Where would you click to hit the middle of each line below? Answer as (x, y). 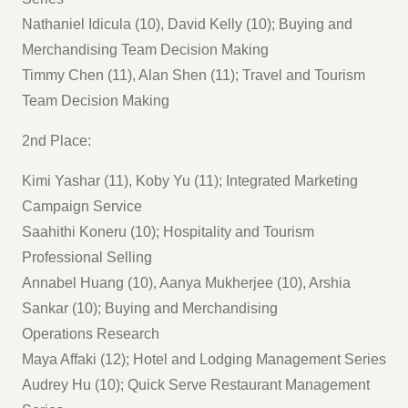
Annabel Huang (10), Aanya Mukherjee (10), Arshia (186, 282)
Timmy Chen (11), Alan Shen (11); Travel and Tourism (194, 75)
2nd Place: (56, 140)
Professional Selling (87, 257)
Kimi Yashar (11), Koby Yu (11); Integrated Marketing (190, 180)
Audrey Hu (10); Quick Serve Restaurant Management (196, 384)
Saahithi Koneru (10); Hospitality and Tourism (168, 231)
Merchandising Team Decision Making (145, 49)
